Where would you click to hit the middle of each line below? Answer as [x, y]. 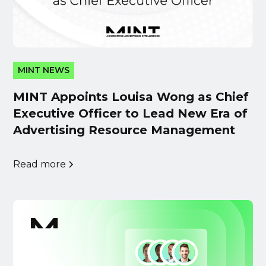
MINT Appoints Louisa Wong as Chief [131, 97]
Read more [40, 164]
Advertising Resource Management [124, 130]
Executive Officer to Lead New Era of [131, 114]
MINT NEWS [44, 70]
